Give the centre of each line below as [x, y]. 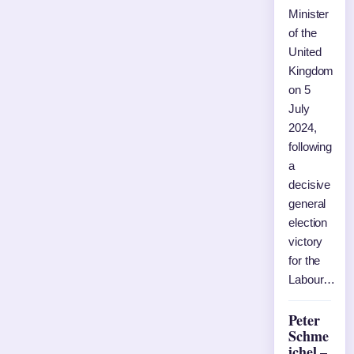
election [308, 222]
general [307, 203]
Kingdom [311, 71]
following [311, 147]
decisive [310, 185]
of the [303, 33]
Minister [309, 14]
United [305, 52]
